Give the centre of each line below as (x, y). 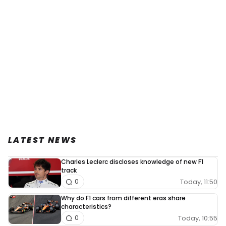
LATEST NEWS (43, 140)
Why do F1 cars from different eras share (123, 198)
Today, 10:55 (198, 218)
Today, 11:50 (199, 182)
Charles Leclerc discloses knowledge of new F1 (132, 162)
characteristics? (86, 207)
